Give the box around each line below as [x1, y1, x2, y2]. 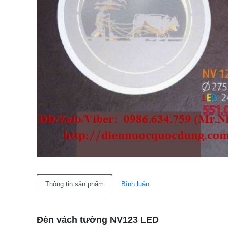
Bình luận [121, 180, 149, 188]
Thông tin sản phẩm [45, 180, 104, 188]
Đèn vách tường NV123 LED [37, 215, 159, 225]
